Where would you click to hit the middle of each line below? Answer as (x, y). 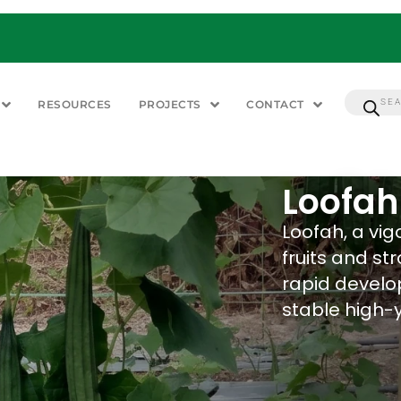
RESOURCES (75, 105)
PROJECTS (170, 105)
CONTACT (275, 105)
